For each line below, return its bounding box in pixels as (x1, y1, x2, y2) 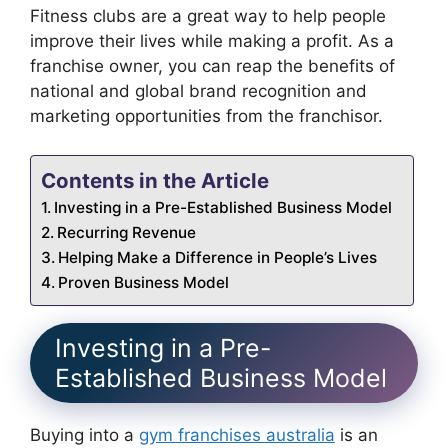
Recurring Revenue (57, 222, 197, 242)
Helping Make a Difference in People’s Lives (58, 247, 378, 267)
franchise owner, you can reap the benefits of (30, 56, 395, 77)
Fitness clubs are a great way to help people (30, 6, 386, 27)
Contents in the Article (41, 167, 269, 193)
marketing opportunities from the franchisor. (30, 106, 383, 127)
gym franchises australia (139, 424, 335, 445)
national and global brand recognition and (30, 81, 367, 102)
